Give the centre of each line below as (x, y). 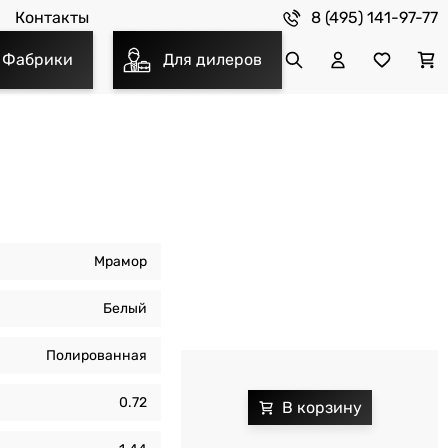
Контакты (52, 18)
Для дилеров (212, 60)
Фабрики (37, 60)
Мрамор (121, 261)
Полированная (97, 355)
